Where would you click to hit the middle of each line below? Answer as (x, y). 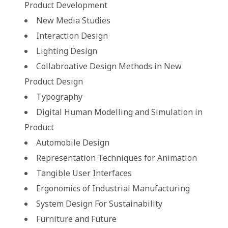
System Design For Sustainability (99, 204)
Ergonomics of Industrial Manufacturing (113, 188)
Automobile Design (73, 142)
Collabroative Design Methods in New (109, 66)
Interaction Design (72, 36)
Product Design (54, 81)
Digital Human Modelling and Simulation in (119, 112)
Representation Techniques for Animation (117, 158)
